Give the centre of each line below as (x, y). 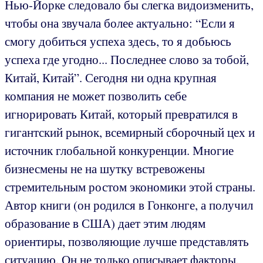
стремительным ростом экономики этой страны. (130, 186)
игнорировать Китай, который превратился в (121, 114)
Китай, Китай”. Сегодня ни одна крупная (111, 77)
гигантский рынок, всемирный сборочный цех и (130, 132)
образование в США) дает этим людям (105, 223)
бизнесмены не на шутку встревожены (105, 168)
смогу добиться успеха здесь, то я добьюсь (118, 41)
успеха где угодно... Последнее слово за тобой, (127, 59)
